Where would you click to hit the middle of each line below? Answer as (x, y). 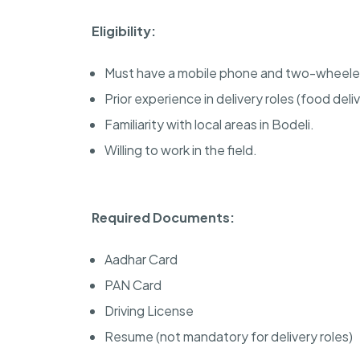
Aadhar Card (141, 259)
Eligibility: (124, 31)
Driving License (149, 310)
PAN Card (133, 284)
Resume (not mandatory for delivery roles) (229, 336)
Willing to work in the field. (181, 149)
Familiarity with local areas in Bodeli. (209, 124)
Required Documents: (163, 217)
